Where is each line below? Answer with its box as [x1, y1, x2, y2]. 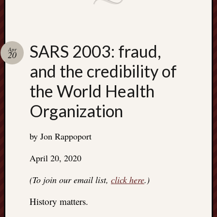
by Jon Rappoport [30, 130, 92, 142]
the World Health [30, 80, 155, 101]
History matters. [30, 195, 88, 207]
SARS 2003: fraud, [30, 41, 161, 61]
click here [111, 173, 144, 186]
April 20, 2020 [30, 152, 81, 164]
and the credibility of [30, 61, 177, 81]
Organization [30, 100, 123, 121]
